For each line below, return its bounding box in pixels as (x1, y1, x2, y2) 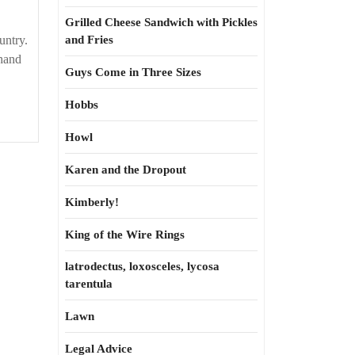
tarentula (65, 277, 113, 290)
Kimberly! (65, 196, 119, 208)
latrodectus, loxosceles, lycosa (65, 260, 219, 273)
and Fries (65, 33, 113, 46)
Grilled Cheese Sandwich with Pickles (65, 16, 258, 29)
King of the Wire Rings (65, 228, 185, 241)
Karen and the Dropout (65, 163, 186, 176)
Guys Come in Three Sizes (65, 66, 201, 78)
